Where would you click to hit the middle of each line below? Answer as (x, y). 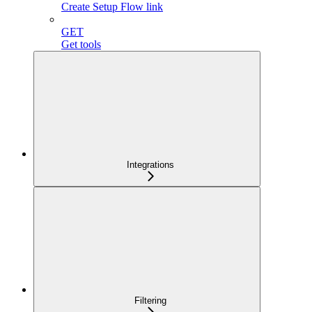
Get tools (81, 44)
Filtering (150, 301)
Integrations (150, 165)
